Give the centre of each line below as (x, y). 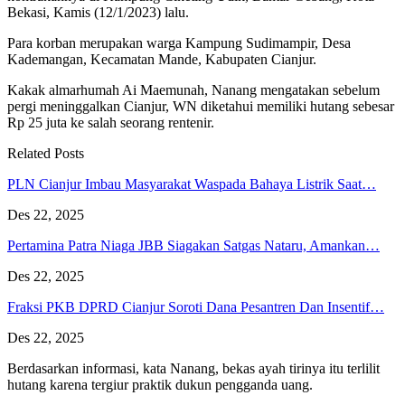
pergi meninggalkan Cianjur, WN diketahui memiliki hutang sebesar (201, 106)
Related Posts (46, 153)
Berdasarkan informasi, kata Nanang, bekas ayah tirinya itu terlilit (193, 368)
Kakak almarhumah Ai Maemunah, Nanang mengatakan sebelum (193, 89)
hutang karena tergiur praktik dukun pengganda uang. (160, 384)
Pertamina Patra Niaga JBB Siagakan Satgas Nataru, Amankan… (193, 245)
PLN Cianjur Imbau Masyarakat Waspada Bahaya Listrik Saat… (192, 184)
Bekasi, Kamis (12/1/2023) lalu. (98, 12)
